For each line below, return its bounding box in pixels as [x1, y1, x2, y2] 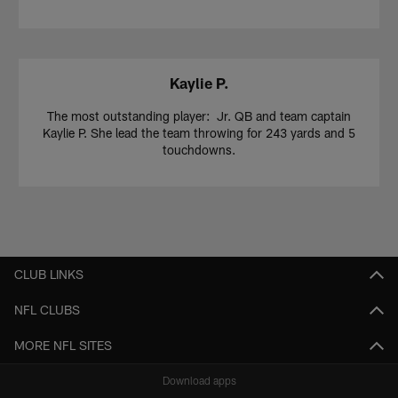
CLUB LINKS [14, 266, 84, 282]
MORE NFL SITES [14, 337, 112, 353]
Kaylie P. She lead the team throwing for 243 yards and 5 [43, 125, 355, 141]
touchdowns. [163, 142, 235, 158]
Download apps [162, 373, 236, 386]
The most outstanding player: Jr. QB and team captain [47, 108, 351, 124]
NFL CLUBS [14, 301, 80, 317]
